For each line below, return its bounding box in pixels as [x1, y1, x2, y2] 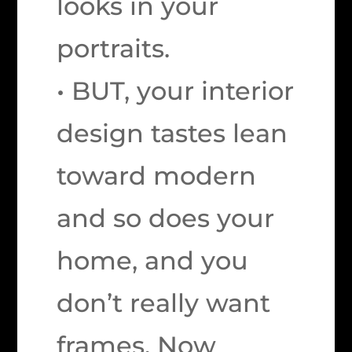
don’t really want [57, 288, 271, 318]
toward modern [57, 160, 257, 191]
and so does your [57, 203, 275, 233]
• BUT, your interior [57, 75, 295, 106]
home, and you [57, 245, 249, 276]
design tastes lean [57, 118, 288, 148]
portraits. [57, 33, 170, 64]
